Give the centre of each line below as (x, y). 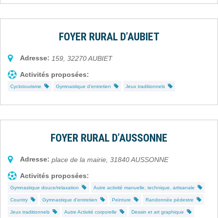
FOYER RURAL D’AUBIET (109, 36)
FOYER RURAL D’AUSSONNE (109, 138)
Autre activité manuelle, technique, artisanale (145, 187)
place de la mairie (79, 159)
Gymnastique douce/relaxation (46, 187)
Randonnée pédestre (171, 200)
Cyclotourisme (27, 86)
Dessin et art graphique (159, 212)
